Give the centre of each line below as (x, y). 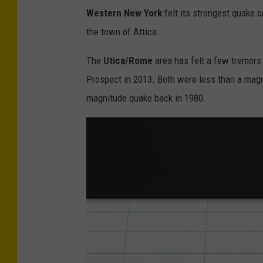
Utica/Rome (128, 60)
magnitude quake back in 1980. (146, 98)
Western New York (124, 13)
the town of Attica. (123, 31)
